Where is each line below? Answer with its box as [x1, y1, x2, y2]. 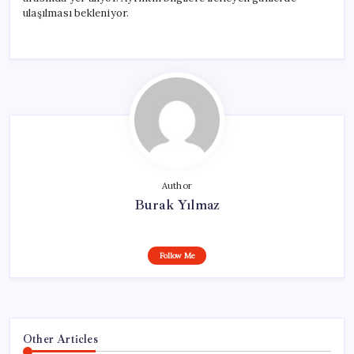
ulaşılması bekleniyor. [23, 6, 130, 20]
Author [161, 179, 193, 191]
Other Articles [23, 331, 98, 346]
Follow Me [159, 250, 195, 261]
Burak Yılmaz [134, 195, 220, 213]
